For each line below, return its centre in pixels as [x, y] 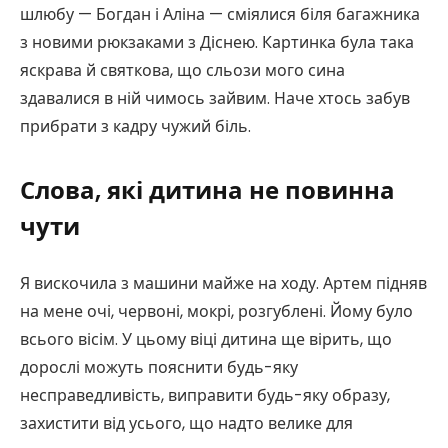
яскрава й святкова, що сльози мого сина [182, 70]
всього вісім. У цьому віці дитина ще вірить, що [206, 339]
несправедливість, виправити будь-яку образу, [205, 395]
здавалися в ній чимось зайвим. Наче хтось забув [215, 98]
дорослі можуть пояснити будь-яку [159, 367]
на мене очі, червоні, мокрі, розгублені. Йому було [216, 311]
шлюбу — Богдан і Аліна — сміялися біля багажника [220, 14]
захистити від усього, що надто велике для [186, 423]
